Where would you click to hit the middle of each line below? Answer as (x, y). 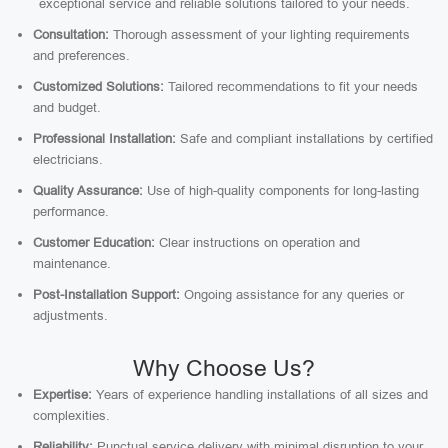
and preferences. (81, 55)
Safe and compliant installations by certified (304, 138)
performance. (71, 211)
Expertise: (62, 394)
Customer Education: (94, 242)
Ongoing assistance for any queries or (292, 294)
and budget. (67, 107)
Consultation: (71, 34)
